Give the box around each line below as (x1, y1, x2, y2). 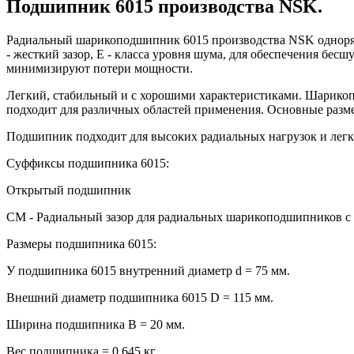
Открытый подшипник (6, 183, 131, 198)
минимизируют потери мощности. (6, 62, 193, 76)
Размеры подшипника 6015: (6, 237, 156, 251)
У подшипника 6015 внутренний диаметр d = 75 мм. (6, 264, 290, 278)
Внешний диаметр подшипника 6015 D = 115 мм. (6, 291, 273, 305)
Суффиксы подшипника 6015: (6, 156, 169, 171)
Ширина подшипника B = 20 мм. (6, 318, 185, 332)
